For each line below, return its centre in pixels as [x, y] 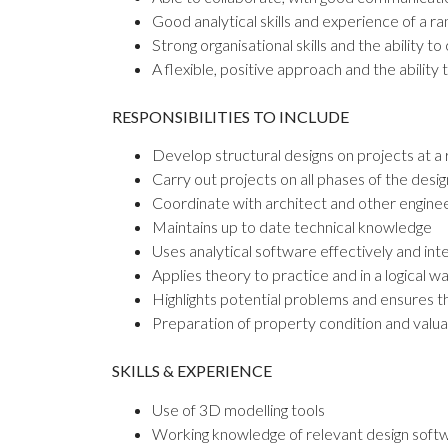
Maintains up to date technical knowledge [292, 227]
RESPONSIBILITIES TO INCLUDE [230, 116]
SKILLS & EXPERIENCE [192, 371]
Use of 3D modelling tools [238, 409]
